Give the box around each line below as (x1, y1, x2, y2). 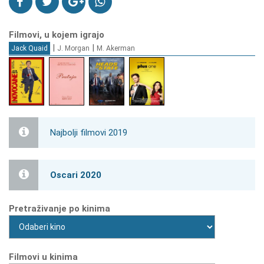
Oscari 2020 (50, 169, 101, 180)
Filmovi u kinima (9, 251, 78, 262)
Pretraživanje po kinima (9, 203, 110, 214)
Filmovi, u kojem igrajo (9, 29, 104, 40)
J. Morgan (57, 44, 90, 52)
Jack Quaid (11, 44, 48, 52)
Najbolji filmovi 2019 (50, 127, 127, 138)
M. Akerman (97, 44, 135, 52)
